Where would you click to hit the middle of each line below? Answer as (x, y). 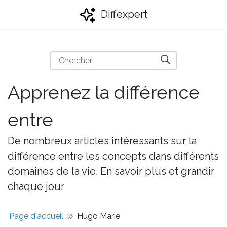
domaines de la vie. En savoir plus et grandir (111, 171)
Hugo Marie (99, 216)
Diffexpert (123, 14)
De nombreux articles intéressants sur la (102, 141)
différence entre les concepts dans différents (113, 156)
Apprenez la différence (104, 92)
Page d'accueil (36, 216)
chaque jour (36, 186)
